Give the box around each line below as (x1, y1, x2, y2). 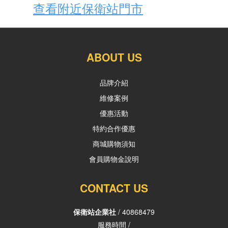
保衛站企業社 (73, 207, 116, 217)
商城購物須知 (93, 138, 135, 149)
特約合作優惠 (93, 123, 135, 134)
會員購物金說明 (89, 154, 139, 164)
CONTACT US (80, 180, 148, 196)
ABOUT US (86, 49, 142, 65)
